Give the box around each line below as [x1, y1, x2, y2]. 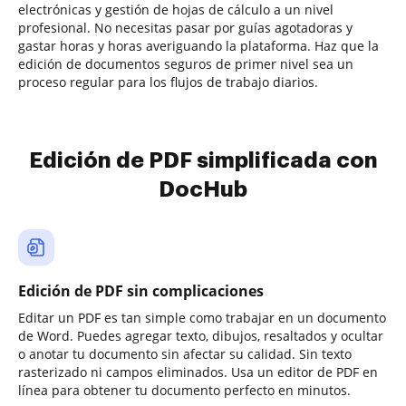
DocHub [159, 179, 247, 200]
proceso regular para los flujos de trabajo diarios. [18, 73, 318, 91]
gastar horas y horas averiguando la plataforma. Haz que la [18, 37, 379, 54]
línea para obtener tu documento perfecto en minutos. [18, 382, 351, 399]
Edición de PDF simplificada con [28, 150, 378, 171]
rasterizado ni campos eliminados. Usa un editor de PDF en [18, 363, 378, 381]
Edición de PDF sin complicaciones [18, 281, 264, 301]
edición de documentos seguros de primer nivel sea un [18, 55, 353, 72]
